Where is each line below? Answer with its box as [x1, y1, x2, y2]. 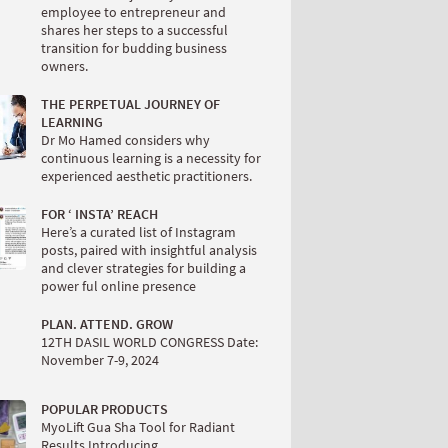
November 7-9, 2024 [41, 351, 159, 369]
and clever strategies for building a [41, 259, 246, 277]
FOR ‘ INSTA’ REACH [41, 205, 158, 223]
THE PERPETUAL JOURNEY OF [41, 95, 220, 113]
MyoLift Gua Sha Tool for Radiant [41, 418, 235, 436]
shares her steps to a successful [41, 21, 228, 39]
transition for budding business [41, 39, 227, 57]
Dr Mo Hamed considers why [41, 131, 210, 149]
